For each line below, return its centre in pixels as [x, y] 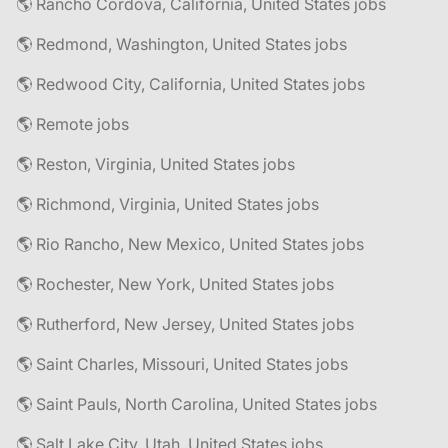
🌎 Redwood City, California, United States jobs [190, 84]
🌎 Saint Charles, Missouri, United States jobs [182, 364]
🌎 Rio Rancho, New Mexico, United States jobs [190, 244]
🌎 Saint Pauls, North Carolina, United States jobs [196, 404]
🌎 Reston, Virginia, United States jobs [155, 164]
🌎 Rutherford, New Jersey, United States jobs [185, 324]
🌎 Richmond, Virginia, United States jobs [167, 204]
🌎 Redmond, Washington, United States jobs [181, 44]
